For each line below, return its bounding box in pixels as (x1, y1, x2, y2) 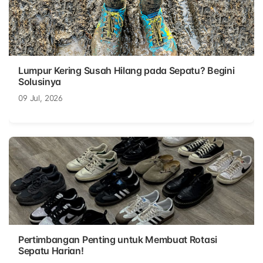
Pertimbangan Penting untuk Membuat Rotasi (18, 234, 217, 246)
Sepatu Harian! (18, 245, 84, 257)
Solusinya (18, 76, 62, 88)
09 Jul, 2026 (18, 93, 63, 103)
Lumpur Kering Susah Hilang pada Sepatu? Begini (18, 65, 235, 77)
